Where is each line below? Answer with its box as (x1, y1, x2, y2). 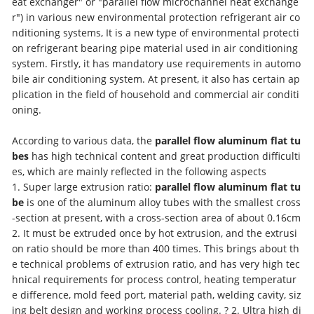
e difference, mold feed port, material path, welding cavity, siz (12, 287, 302, 301)
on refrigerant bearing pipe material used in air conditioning (12, 41, 299, 55)
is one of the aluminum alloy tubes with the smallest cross (24, 195, 301, 209)
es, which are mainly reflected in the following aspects (12, 164, 267, 178)
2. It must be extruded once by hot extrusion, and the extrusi (12, 226, 298, 240)
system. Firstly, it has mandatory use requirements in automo (12, 56, 301, 70)
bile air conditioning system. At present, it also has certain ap (12, 71, 301, 86)
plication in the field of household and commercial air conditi (12, 87, 300, 101)
